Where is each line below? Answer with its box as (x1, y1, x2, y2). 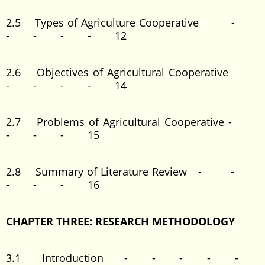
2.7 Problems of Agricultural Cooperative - (6, 115, 259, 129)
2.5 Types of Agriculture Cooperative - (6, 15, 259, 30)
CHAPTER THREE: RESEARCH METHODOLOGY (6, 214, 235, 228)
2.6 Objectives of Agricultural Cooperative (6, 65, 259, 79)
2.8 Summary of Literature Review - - (6, 164, 259, 179)
